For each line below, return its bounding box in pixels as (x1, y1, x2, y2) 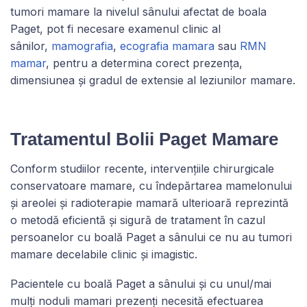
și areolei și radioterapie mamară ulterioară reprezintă (10, 195, 288, 210)
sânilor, (10, 38, 51, 53)
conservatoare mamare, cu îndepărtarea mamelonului (10, 178, 292, 193)
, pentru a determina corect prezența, (46, 56, 243, 70)
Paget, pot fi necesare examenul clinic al (10, 21, 221, 36)
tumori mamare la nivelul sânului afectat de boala (10, 4, 267, 19)
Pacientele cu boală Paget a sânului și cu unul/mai (10, 276, 271, 291)
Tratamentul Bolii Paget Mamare (10, 128, 278, 149)
